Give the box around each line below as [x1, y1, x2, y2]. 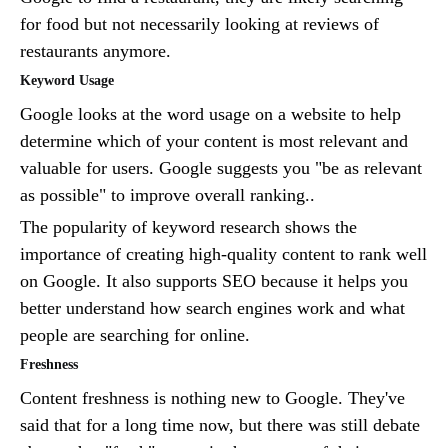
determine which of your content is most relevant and [20, 131, 408, 152]
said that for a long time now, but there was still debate [20, 415, 420, 436]
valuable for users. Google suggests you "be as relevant [20, 158, 422, 179]
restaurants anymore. [20, 41, 171, 62]
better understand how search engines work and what [20, 298, 405, 319]
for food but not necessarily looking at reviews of [20, 14, 379, 35]
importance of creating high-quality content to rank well [20, 244, 427, 265]
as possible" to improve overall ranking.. [20, 185, 315, 206]
